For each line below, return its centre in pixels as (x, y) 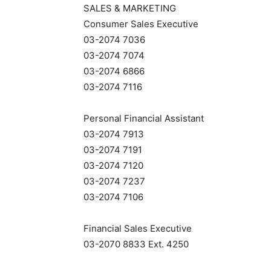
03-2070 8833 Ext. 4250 (136, 244)
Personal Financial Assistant (144, 118)
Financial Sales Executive (138, 228)
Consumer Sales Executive (141, 24)
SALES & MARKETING (130, 8)
